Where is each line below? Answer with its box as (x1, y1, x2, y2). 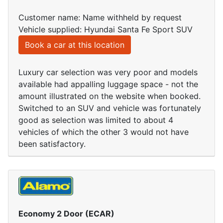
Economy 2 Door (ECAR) (18, 208, 114, 219)
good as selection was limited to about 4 (18, 115, 173, 125)
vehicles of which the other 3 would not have (18, 127, 189, 137)
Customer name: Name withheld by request (18, 12, 182, 23)
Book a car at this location (25, 40, 124, 50)
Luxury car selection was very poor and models (18, 67, 198, 78)
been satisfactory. (18, 139, 86, 149)
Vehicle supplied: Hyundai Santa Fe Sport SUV (18, 24, 193, 35)
